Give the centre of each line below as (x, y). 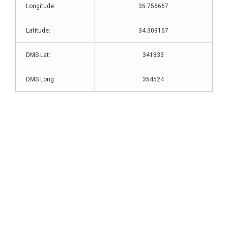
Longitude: (41, 6)
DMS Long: (41, 79)
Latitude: (38, 31)
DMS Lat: (38, 55)
